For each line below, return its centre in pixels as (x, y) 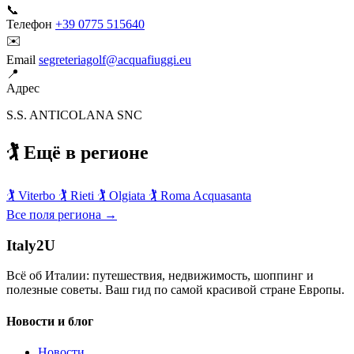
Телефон (29, 24)
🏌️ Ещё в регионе (77, 153)
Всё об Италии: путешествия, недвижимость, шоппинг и (160, 276)
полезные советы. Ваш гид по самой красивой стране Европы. (175, 290)
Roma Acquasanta (206, 196)
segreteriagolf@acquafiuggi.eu (115, 60)
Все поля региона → (62, 215)
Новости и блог (50, 321)
